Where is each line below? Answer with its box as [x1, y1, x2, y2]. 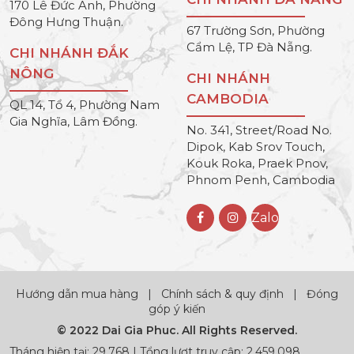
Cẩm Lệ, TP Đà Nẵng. [186, 39, 312, 55]
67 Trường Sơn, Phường [186, 22, 325, 38]
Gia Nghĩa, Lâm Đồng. [9, 113, 137, 129]
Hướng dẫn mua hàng [16, 286, 141, 301]
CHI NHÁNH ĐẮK [9, 44, 129, 61]
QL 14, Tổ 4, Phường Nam [9, 96, 160, 112]
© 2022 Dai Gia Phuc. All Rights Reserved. [57, 322, 297, 337]
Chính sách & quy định [161, 286, 284, 301]
